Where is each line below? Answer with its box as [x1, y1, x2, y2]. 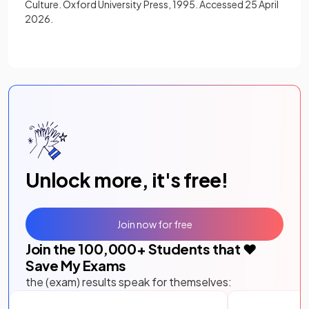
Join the [26, 240, 79, 258]
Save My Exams [26, 257, 126, 275]
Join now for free [117, 217, 192, 230]
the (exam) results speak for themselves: [26, 275, 232, 290]
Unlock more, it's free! [26, 168, 228, 192]
